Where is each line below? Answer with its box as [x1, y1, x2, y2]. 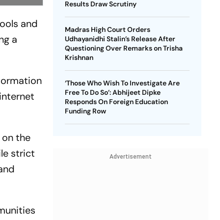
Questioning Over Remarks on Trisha [64, 44, 183, 53]
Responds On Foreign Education [64, 97, 168, 106]
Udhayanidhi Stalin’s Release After [64, 34, 175, 43]
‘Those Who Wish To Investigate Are [64, 79, 180, 87]
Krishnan [64, 53, 93, 62]
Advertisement [109, 153, 152, 160]
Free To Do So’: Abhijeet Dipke [64, 88, 161, 97]
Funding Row [64, 107, 106, 115]
